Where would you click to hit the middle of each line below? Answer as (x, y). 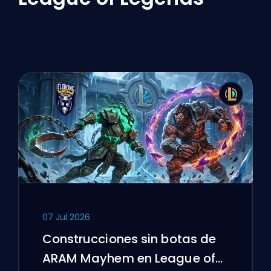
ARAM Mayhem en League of (129, 258)
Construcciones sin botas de (129, 239)
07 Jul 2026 (66, 217)
